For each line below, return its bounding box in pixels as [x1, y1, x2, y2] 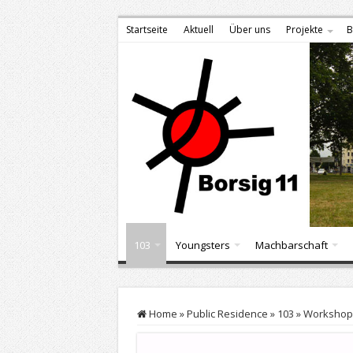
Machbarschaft [255, 237, 328, 252]
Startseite [125, 23, 168, 36]
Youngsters [175, 237, 230, 252]
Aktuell [183, 23, 214, 36]
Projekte [285, 23, 323, 36]
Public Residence [186, 306, 268, 321]
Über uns [229, 23, 270, 36]
